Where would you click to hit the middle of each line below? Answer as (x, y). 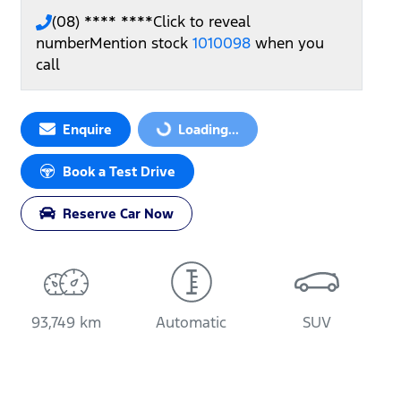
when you (290, 43)
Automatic (192, 322)
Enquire (87, 129)
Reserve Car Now (118, 213)
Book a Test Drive (119, 171)
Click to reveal (202, 21)
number (63, 43)
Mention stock (141, 43)
